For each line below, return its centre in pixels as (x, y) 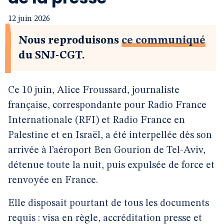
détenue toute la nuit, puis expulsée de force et (111, 165)
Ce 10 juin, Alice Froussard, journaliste (94, 90)
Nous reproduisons (70, 40)
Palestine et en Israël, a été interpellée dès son (110, 135)
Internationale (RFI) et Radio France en (96, 120)
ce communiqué (163, 40)
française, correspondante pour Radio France (107, 105)
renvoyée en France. (53, 180)
